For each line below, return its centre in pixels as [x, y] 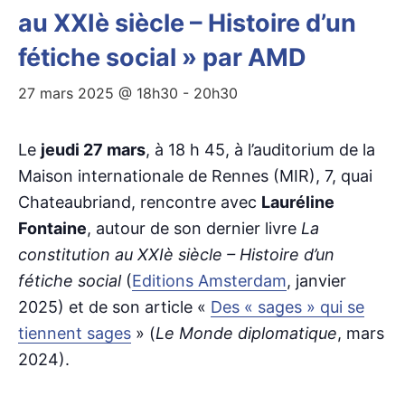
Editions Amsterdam [209, 281]
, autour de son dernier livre [194, 228]
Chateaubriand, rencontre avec [140, 202]
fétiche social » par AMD [162, 57]
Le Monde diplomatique [246, 333]
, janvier [316, 281]
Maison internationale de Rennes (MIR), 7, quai [195, 176]
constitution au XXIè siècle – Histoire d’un [176, 254]
